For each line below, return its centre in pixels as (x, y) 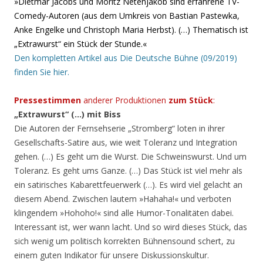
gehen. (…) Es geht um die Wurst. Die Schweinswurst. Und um (130, 157)
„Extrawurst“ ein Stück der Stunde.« (80, 44)
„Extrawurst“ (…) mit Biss (68, 114)
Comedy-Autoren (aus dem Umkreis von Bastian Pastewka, (127, 16)
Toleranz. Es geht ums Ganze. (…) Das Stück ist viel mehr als (128, 171)
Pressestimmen (49, 100)
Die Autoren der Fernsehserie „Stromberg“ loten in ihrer (119, 129)
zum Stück (191, 100)
